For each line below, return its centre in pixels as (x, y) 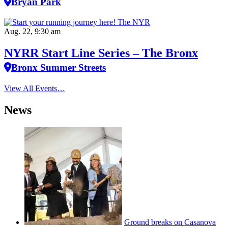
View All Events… (35, 89)
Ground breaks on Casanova (170, 222)
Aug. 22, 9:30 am (32, 32)
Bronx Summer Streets (59, 68)
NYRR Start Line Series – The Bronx (101, 53)
